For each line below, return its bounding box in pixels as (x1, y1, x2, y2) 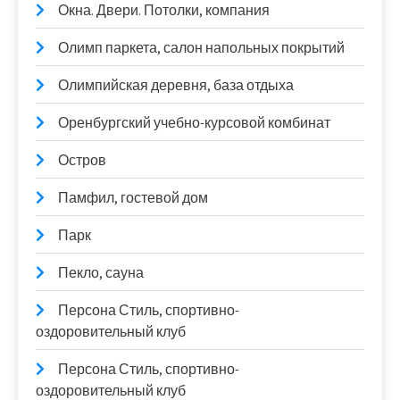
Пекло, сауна (58, 263, 144, 283)
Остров (58, 151, 106, 171)
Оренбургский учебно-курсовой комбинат (58, 113, 330, 133)
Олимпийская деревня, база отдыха (58, 76, 294, 96)
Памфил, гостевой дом (58, 188, 208, 208)
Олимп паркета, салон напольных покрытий (58, 38, 345, 58)
